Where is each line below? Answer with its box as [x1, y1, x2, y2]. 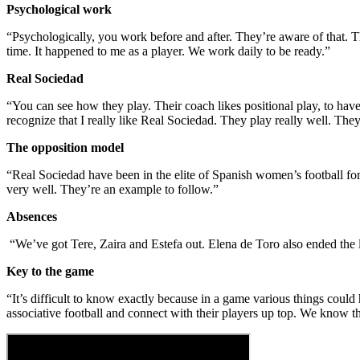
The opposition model [6, 140, 124, 154]
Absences [6, 209, 57, 223]
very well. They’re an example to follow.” [6, 182, 219, 196]
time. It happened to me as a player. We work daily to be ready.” [6, 43, 330, 58]
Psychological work [6, 2, 112, 16]
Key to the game [6, 264, 94, 278]
